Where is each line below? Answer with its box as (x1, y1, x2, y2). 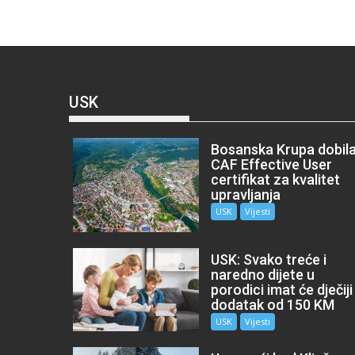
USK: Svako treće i (211, 251, 327, 269)
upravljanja (211, 185, 281, 203)
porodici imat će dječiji (211, 281, 353, 299)
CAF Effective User (211, 155, 333, 173)
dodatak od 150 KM (211, 296, 335, 314)
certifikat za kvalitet (211, 170, 341, 188)
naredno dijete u (211, 266, 315, 284)
